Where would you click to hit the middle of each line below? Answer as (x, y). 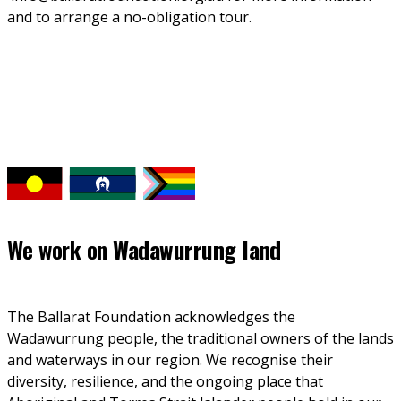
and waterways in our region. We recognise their (170, 360)
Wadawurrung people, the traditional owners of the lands (200, 339)
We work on (60, 249)
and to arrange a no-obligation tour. (131, 17)
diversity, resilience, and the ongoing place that (165, 382)
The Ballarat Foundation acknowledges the (151, 317)
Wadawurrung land (197, 249)
